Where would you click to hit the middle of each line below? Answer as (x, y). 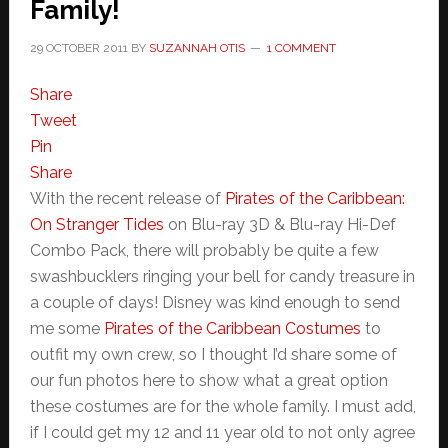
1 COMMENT (301, 48)
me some (66, 328)
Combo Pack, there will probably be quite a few (204, 250)
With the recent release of (127, 198)
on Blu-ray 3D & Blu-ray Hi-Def (279, 224)
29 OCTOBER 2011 (78, 48)
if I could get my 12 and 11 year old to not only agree (222, 432)
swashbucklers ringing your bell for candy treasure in (222, 276)
